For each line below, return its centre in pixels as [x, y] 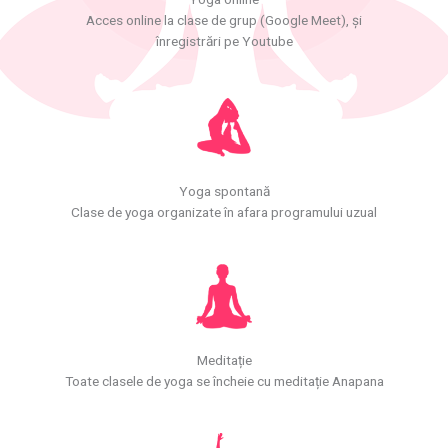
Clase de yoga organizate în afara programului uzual [224, 211]
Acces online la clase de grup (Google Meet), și [224, 20]
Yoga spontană [224, 190]
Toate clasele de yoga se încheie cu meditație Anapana [224, 381]
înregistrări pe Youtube [224, 41]
